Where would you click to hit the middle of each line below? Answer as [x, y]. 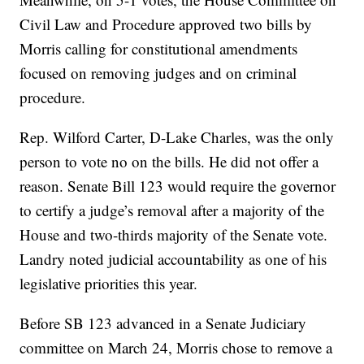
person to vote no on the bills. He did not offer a [169, 162]
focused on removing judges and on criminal [158, 73]
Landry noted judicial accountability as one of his [173, 259]
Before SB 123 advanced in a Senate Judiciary [163, 323]
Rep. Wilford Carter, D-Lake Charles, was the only [177, 137]
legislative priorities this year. [109, 284]
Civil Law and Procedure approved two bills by [166, 24]
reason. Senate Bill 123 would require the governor [178, 186]
